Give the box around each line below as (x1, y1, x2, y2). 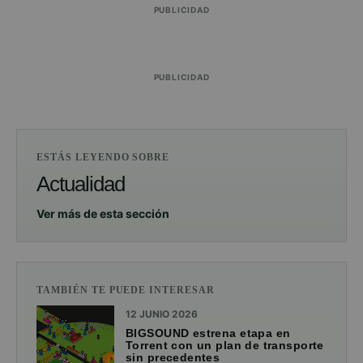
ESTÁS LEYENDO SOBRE (36, 151, 170, 163)
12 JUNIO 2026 (126, 307, 198, 320)
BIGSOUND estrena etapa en (126, 326, 291, 340)
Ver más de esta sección (36, 206, 169, 220)
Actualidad (36, 171, 125, 196)
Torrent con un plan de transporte (126, 338, 324, 352)
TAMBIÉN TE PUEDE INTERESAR (36, 284, 215, 296)
